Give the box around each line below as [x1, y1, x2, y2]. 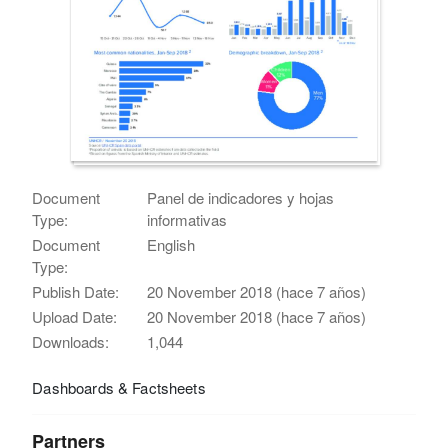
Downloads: [32, 330, 110, 352]
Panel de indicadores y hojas [147, 186, 335, 208]
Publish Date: [32, 280, 120, 302]
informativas [147, 208, 228, 230]
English [147, 233, 196, 255]
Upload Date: [32, 305, 118, 327]
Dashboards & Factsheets [32, 376, 206, 398]
